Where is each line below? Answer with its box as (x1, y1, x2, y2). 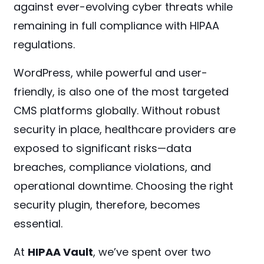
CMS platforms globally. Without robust (14, 103, 221, 118)
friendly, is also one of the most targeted (14, 84, 229, 100)
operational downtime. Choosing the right (14, 179, 234, 194)
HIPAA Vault (28, 245, 94, 260)
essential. (14, 216, 63, 232)
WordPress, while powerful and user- (14, 65, 208, 81)
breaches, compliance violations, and (14, 160, 212, 175)
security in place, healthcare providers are (14, 122, 236, 137)
